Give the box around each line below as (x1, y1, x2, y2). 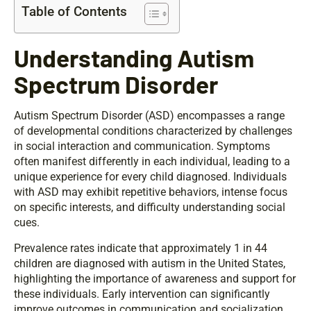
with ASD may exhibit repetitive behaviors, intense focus (14, 185, 287, 199)
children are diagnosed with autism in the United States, (14, 257, 285, 271)
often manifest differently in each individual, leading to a (14, 155, 290, 169)
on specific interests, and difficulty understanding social (14, 201, 285, 215)
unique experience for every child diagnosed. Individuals (14, 170, 287, 184)
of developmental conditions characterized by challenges (14, 124, 292, 138)
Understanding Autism (14, 43, 254, 73)
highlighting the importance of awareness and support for (14, 272, 296, 286)
